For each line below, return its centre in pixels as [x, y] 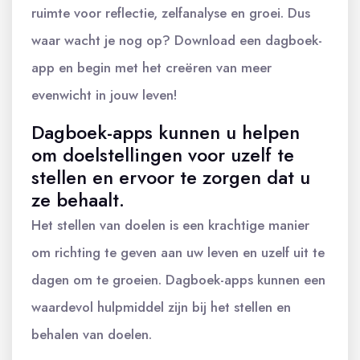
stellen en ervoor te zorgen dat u [171, 177]
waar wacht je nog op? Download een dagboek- [177, 40]
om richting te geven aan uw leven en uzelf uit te [178, 252]
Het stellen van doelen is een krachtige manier [170, 225]
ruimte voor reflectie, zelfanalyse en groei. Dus [171, 12]
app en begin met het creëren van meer [151, 67]
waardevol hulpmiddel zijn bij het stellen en [161, 307]
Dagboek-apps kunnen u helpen [166, 132]
